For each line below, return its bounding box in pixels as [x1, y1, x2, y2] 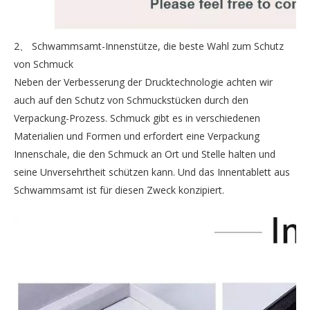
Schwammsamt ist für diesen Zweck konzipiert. [14, 183, 224, 197]
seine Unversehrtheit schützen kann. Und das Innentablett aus [14, 165, 290, 179]
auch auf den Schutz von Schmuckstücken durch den [14, 93, 248, 107]
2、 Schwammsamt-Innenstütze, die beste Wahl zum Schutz [14, 39, 284, 53]
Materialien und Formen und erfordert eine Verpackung [14, 129, 259, 143]
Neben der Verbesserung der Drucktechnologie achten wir [14, 75, 273, 89]
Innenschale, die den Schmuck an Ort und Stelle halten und [14, 147, 275, 161]
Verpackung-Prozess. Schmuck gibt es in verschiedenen [14, 111, 260, 125]
